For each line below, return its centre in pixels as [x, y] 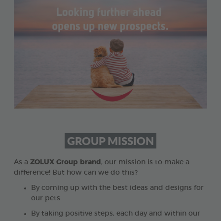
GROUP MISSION [110, 141]
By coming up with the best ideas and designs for [117, 188]
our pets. [46, 199]
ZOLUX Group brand [66, 163]
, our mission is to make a [145, 163]
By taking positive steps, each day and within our [116, 214]
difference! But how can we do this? [77, 173]
